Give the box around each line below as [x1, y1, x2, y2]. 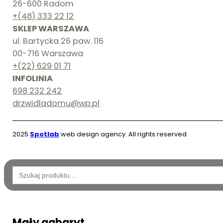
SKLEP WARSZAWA [12, 22, 90, 34]
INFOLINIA [12, 72, 53, 84]
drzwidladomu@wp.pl [12, 97, 100, 109]
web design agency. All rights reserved [59, 129, 187, 139]
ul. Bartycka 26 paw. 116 [12, 35, 104, 47]
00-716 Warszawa [12, 47, 84, 59]
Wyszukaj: [12, 163, 50, 175]
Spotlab [30, 129, 60, 139]
